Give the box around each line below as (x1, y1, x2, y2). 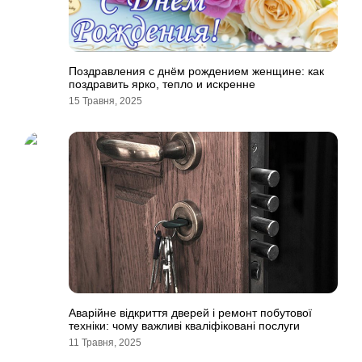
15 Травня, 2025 (69, 95, 142, 107)
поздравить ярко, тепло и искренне (69, 78, 255, 90)
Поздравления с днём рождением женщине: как (69, 65, 324, 78)
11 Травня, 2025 (69, 337, 141, 348)
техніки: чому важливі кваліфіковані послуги (69, 319, 300, 332)
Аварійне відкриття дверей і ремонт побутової (69, 306, 312, 319)
